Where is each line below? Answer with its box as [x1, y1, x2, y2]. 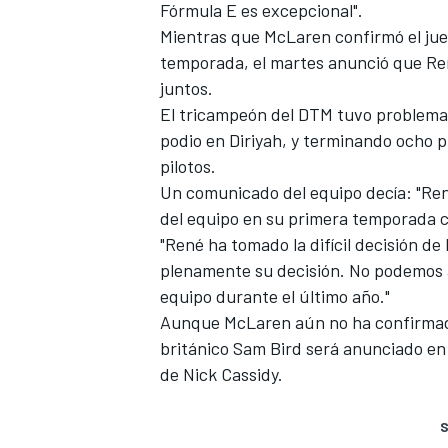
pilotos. [160, 154, 220, 177]
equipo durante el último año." [160, 284, 394, 307]
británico [160, 336, 233, 359]
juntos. [160, 76, 217, 99]
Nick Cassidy [183, 362, 278, 385]
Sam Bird [233, 336, 302, 359]
